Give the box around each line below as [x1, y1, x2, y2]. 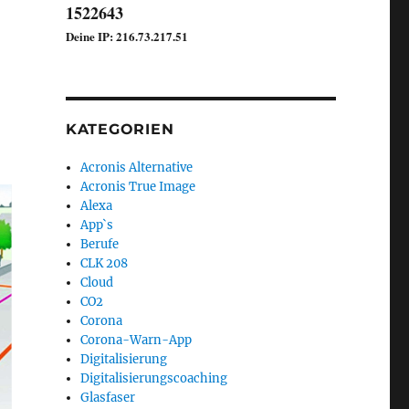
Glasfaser [80, 389, 136, 405]
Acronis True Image [80, 178, 196, 194]
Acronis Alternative [80, 159, 194, 175]
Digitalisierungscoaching [80, 370, 228, 386]
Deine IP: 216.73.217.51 [65, 26, 188, 45]
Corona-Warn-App [80, 331, 193, 348]
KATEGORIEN [65, 120, 174, 138]
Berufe [80, 236, 120, 252]
